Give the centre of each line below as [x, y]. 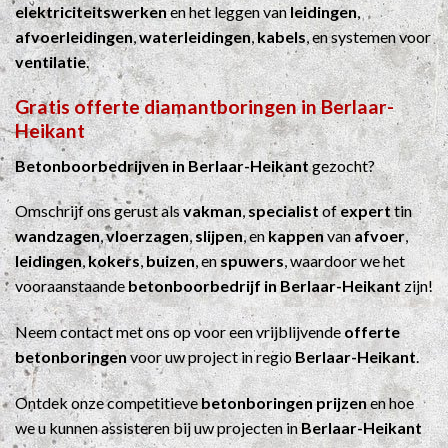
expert [365, 211]
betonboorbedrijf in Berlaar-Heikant [264, 286]
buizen [170, 261]
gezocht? [342, 165]
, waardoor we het [344, 261]
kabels [281, 37]
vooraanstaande [71, 286]
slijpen [219, 236]
